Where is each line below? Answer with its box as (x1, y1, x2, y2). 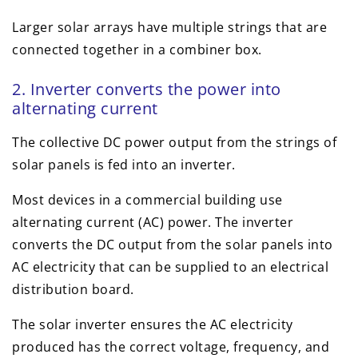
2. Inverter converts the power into (12, 78, 281, 101)
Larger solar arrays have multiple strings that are (12, 18, 327, 37)
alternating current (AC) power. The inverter (12, 213, 293, 232)
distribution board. (12, 280, 134, 299)
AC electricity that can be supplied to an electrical (12, 258, 328, 276)
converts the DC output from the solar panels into (12, 236, 333, 254)
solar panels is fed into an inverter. (12, 156, 236, 174)
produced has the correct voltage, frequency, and (12, 338, 329, 356)
